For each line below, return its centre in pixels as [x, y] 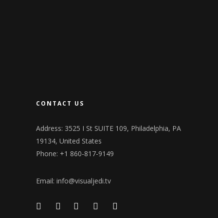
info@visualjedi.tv [84, 181]
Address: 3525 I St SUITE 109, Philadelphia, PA [109, 128]
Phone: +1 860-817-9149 [75, 153]
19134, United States [69, 141]
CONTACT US [60, 103]
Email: [46, 181]
